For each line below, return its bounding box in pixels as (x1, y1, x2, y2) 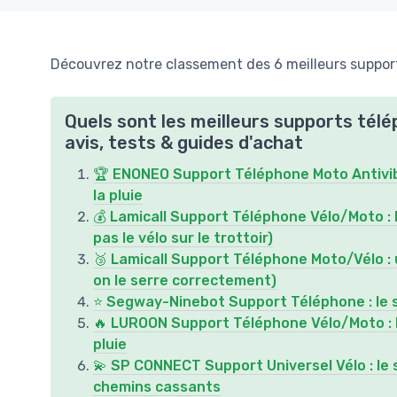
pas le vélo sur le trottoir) (93, 229, 273, 246)
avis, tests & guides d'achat (65, 131, 303, 153)
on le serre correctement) (93, 271, 276, 289)
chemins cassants (93, 378, 221, 395)
